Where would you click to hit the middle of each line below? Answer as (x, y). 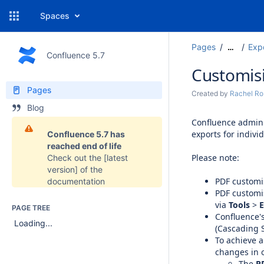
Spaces (55, 16)
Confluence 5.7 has (86, 134)
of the (90, 169)
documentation (76, 181)
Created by (211, 93)
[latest (116, 158)
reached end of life (84, 146)
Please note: (215, 158)
